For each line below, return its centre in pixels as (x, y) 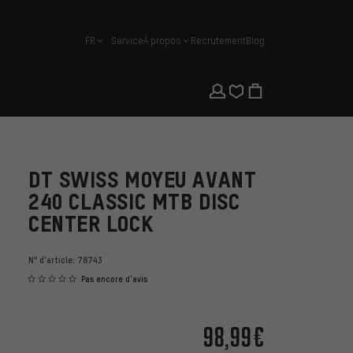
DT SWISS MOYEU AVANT (143, 180)
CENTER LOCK (91, 224)
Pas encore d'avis (114, 279)
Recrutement (218, 41)
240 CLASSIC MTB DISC (134, 202)
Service (127, 41)
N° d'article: (53, 260)
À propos (162, 41)
